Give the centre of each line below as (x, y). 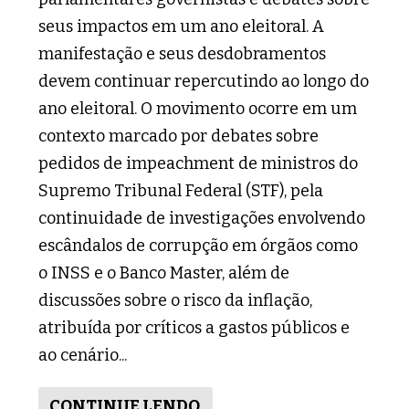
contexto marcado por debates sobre (179, 136)
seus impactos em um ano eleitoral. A (182, 26)
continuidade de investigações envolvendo (202, 218)
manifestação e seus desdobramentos (183, 53)
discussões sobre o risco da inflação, (176, 300)
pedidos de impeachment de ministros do (199, 163)
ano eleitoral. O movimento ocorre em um (198, 108)
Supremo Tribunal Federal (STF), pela (181, 190)
